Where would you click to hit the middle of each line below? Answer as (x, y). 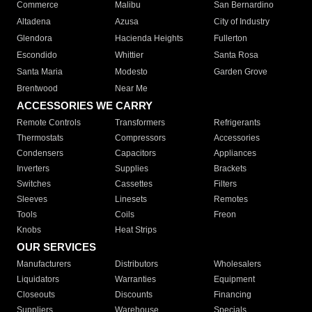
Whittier (130, 55)
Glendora (34, 39)
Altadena (34, 22)
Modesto (132, 72)
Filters (225, 184)
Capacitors (136, 154)
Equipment (234, 280)
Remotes (231, 200)
